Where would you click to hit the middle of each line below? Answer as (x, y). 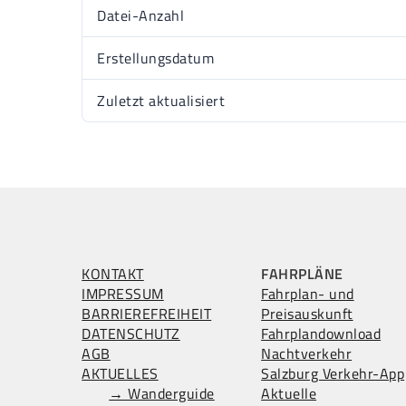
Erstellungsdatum (155, 58)
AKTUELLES (120, 373)
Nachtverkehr (307, 353)
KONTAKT (113, 274)
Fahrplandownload (321, 333)
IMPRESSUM (123, 294)
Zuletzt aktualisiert (161, 101)
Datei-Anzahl (140, 15)
